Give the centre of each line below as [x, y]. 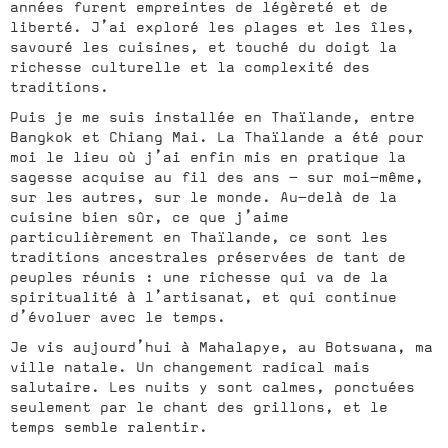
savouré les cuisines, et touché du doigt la [203, 46]
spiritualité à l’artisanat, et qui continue [203, 296]
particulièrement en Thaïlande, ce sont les [199, 236]
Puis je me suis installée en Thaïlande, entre [212, 116]
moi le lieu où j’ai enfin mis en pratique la [208, 156]
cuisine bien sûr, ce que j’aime [149, 216]
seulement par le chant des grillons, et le [199, 406]
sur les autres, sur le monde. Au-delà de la [203, 196]
